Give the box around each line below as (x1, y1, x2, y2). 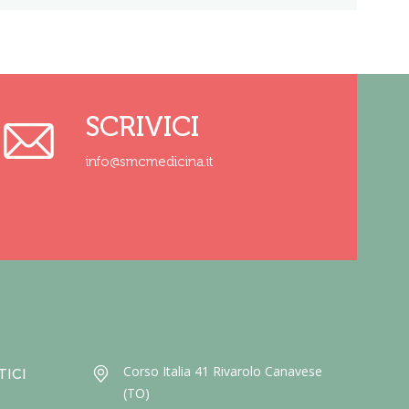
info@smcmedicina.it (86, 153, 215, 171)
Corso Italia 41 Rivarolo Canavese (123, 362, 322, 381)
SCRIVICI (86, 110, 200, 144)
